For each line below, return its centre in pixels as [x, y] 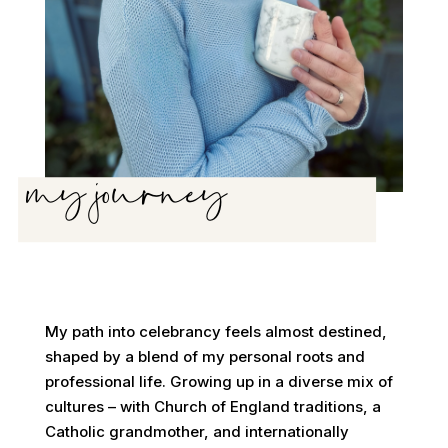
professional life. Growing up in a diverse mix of [218, 381]
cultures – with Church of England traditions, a [212, 406]
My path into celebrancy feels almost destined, [215, 331]
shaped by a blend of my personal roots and [204, 356]
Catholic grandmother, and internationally [196, 431]
